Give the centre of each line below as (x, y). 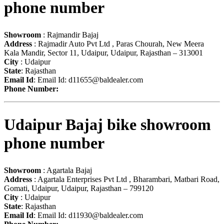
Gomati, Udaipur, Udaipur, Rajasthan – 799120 (79, 188)
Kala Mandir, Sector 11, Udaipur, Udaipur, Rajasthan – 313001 (103, 52)
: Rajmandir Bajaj (70, 34)
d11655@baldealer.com (106, 79)
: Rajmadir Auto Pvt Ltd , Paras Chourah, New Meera (118, 43)
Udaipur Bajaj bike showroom (107, 125)
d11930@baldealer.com (106, 215)
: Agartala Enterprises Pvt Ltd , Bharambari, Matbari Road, (126, 179)
